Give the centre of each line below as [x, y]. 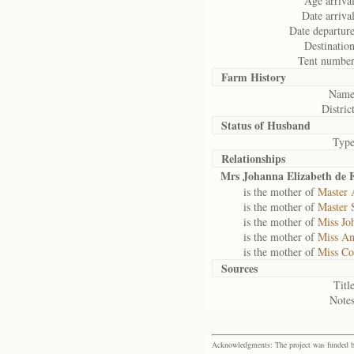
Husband [289, 125]
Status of [244, 125]
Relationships [253, 158]
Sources [239, 268]
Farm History [254, 77]
